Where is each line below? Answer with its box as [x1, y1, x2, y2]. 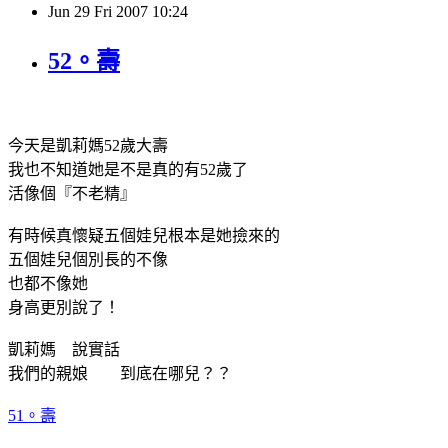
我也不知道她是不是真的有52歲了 [8, 160, 248, 178]
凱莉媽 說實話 [8, 340, 120, 358]
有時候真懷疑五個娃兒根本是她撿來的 [8, 226, 280, 244]
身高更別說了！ [8, 298, 120, 316]
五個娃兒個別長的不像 [8, 250, 168, 268]
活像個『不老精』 [8, 184, 136, 202]
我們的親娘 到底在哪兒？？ [8, 364, 232, 382]
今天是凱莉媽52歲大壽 [8, 136, 168, 154]
